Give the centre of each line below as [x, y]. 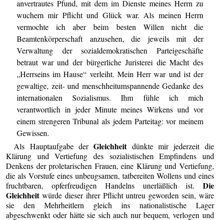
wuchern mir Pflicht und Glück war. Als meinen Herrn [110, 15]
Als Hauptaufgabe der [54, 146]
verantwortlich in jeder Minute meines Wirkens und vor [110, 109]
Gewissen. [33, 133]
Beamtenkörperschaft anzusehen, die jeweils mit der [110, 38]
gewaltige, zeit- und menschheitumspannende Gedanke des [110, 85]
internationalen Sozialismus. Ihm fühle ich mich [110, 97]
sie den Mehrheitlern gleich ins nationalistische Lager [110, 205]
